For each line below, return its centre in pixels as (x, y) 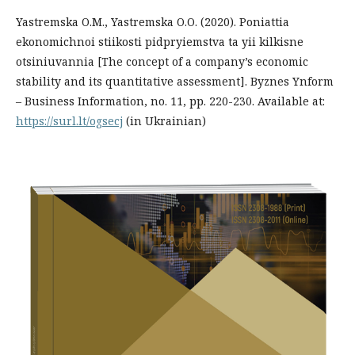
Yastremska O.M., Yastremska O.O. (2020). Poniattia (153, 21)
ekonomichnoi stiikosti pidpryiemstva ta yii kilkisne (160, 41)
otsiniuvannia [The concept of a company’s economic (162, 61)
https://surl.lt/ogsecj (69, 120)
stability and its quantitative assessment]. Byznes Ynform (175, 81)
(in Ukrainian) (164, 120)
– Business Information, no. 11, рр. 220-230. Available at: (170, 101)
